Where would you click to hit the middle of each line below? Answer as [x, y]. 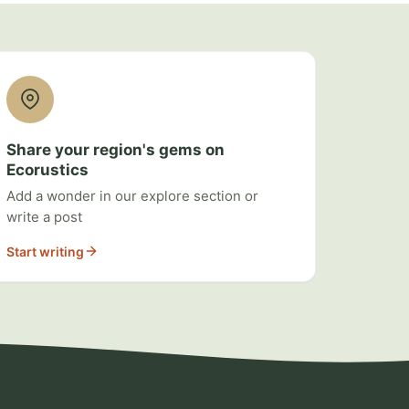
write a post [44, 216]
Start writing [45, 251]
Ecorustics [47, 169]
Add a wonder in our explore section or [132, 195]
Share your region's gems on [115, 149]
